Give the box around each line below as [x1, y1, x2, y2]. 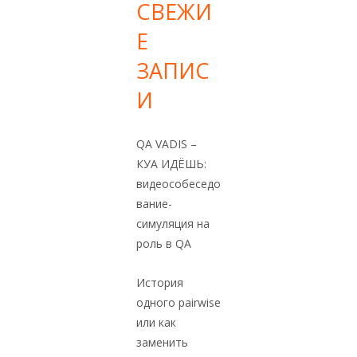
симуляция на [136, 216, 210, 232]
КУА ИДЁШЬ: [136, 156, 206, 172]
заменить [136, 335, 188, 351]
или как [136, 315, 176, 331]
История [136, 275, 183, 291]
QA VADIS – [136, 136, 197, 152]
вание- [136, 196, 172, 212]
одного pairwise [136, 295, 221, 311]
